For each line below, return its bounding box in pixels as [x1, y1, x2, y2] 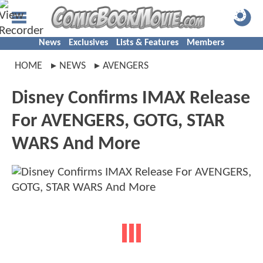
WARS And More [12, 135, 140, 154]
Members [187, 38, 224, 48]
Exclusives [69, 38, 108, 48]
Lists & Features [116, 38, 178, 48]
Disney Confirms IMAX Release [12, 89, 250, 108]
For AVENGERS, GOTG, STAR [12, 112, 225, 131]
